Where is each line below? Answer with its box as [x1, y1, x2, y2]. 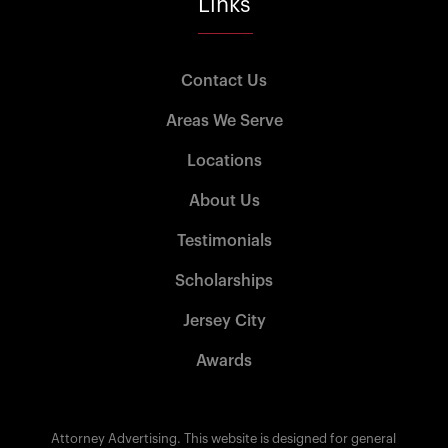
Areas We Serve [165, 112, 283, 129]
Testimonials [176, 232, 272, 249]
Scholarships [175, 272, 273, 289]
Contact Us [181, 72, 267, 89]
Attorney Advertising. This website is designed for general [51, 431, 397, 445]
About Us [188, 192, 260, 209]
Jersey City [182, 312, 266, 329]
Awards [196, 352, 252, 369]
